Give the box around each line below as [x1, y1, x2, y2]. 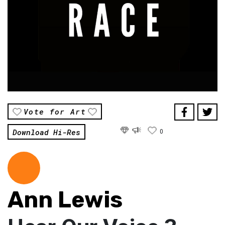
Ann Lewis [8, 186, 123, 213]
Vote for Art [24, 106, 86, 117]
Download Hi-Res [13, 127, 80, 137]
